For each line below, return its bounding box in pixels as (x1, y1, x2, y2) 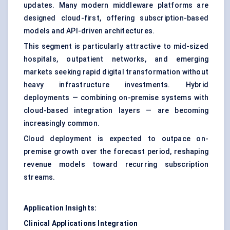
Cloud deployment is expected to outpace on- (24, 135, 208, 143)
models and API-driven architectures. (24, 27, 155, 35)
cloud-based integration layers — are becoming (24, 106, 208, 115)
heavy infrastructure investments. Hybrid (24, 81, 208, 89)
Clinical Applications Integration (24, 219, 138, 228)
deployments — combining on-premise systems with (24, 93, 208, 102)
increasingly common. (24, 119, 100, 128)
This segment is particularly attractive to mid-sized (24, 42, 208, 51)
